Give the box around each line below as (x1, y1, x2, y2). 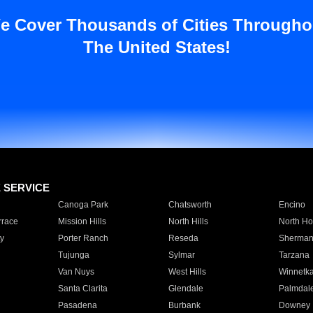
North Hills (168, 217, 208, 226)
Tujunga (57, 250, 89, 260)
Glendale (168, 284, 203, 293)
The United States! (82, 38, 231, 57)
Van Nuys (57, 267, 94, 277)
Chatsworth (168, 200, 212, 210)
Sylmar (168, 250, 195, 260)
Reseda (168, 233, 198, 243)
